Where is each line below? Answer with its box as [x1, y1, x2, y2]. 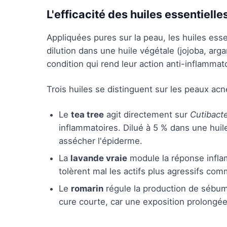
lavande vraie [70, 153, 127, 163]
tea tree [71, 109, 104, 120]
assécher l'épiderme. [59, 136, 142, 146]
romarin [71, 183, 103, 194]
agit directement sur [104, 109, 190, 120]
